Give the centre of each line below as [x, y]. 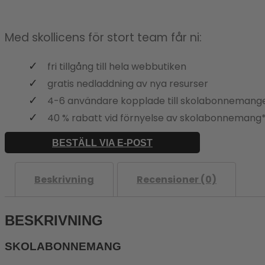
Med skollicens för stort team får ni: [103, 37]
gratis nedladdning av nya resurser [128, 83]
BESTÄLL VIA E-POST [102, 143]
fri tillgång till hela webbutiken [117, 66]
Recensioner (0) [177, 179]
